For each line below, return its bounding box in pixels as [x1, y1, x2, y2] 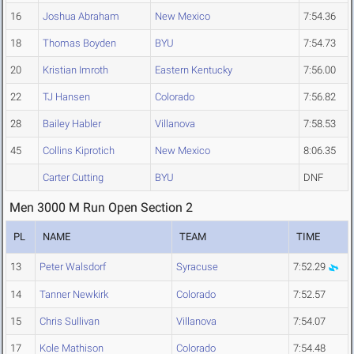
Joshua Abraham [43, 10, 119, 23]
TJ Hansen [43, 91, 90, 104]
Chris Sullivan [40, 315, 100, 328]
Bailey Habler [43, 118, 101, 130]
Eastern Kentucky [155, 64, 232, 77]
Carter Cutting [43, 171, 104, 184]
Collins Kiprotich [43, 145, 115, 157]
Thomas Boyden [43, 37, 116, 50]
